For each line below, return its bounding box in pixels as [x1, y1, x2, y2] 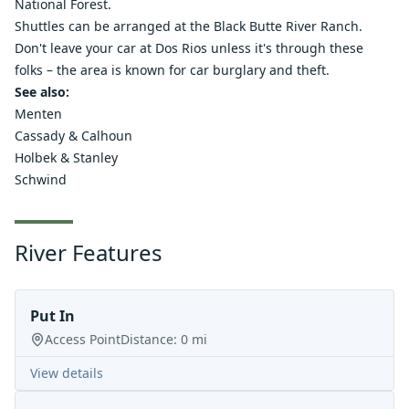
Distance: [121, 330, 181, 348]
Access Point [45, 330, 121, 348]
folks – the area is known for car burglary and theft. [15, 60, 330, 79]
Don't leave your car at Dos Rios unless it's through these [15, 38, 363, 57]
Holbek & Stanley [15, 148, 118, 166]
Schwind [15, 170, 67, 188]
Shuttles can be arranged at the [15, 16, 214, 35]
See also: [15, 82, 69, 100]
